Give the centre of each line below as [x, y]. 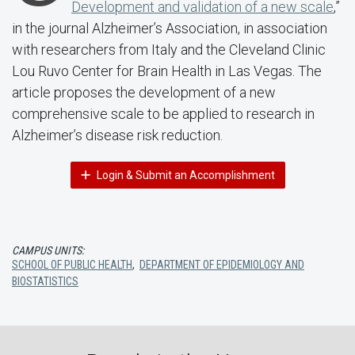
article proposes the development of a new [144, 92]
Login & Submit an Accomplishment [184, 175]
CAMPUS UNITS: [48, 250]
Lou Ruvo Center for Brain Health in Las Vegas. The [167, 71]
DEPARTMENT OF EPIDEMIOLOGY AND [222, 265]
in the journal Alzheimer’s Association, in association [170, 28]
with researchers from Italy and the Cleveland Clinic [169, 50]
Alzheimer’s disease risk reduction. [117, 135]
